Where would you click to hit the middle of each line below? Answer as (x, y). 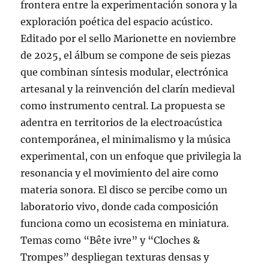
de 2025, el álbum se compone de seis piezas (126, 56)
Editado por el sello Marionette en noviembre (128, 39)
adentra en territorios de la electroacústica (122, 123)
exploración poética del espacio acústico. (117, 22)
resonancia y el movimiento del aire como (120, 173)
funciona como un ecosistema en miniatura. (125, 224)
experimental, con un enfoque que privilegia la (131, 156)
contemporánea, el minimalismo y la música (126, 140)
